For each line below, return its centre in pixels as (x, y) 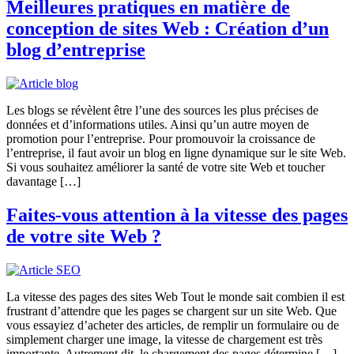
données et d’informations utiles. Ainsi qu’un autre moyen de (158, 124)
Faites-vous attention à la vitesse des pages (177, 215)
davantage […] (43, 181)
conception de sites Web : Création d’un (168, 28)
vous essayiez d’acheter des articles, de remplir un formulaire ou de (173, 325)
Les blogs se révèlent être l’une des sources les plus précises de (162, 110)
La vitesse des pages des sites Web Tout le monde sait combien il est (175, 296)
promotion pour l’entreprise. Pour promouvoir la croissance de (161, 138)
